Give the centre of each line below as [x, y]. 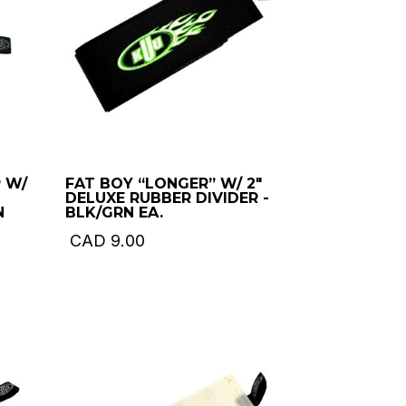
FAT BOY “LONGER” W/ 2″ [164, 183]
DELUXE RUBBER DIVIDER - [168, 198]
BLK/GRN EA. [115, 212]
